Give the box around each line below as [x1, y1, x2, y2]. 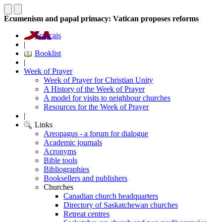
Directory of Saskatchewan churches [63, 201, 178, 209]
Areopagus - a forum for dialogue [44, 129, 148, 138]
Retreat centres [63, 210, 110, 218]
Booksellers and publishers [44, 174, 127, 182]
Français [35, 31, 61, 40]
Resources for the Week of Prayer [44, 103, 149, 111]
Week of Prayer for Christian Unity [44, 76, 153, 84]
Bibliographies [44, 165, 89, 173]
